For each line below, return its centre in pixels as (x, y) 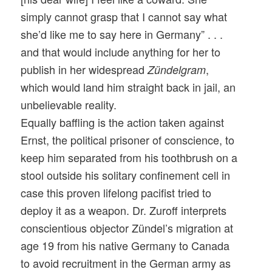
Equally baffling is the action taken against (123, 122)
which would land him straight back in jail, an (128, 87)
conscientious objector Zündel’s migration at (127, 228)
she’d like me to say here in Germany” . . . (122, 34)
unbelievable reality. (69, 105)
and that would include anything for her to (121, 52)
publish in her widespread (84, 70)
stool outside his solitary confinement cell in (126, 175)
